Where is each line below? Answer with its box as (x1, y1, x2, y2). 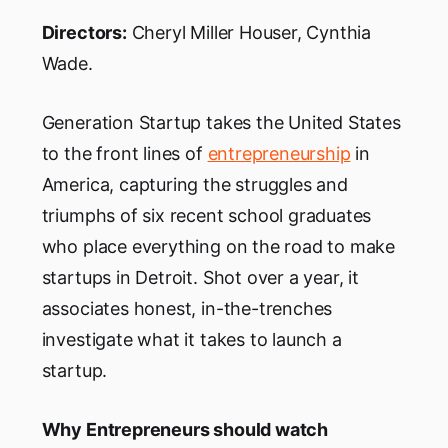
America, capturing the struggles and (41, 174, 348, 196)
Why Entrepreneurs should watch (41, 419, 328, 441)
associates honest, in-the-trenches (41, 298, 333, 320)
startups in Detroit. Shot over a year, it (41, 267, 359, 289)
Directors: (41, 22, 127, 44)
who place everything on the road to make (41, 236, 396, 258)
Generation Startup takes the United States (41, 112, 401, 134)
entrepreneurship (207, 143, 351, 165)
